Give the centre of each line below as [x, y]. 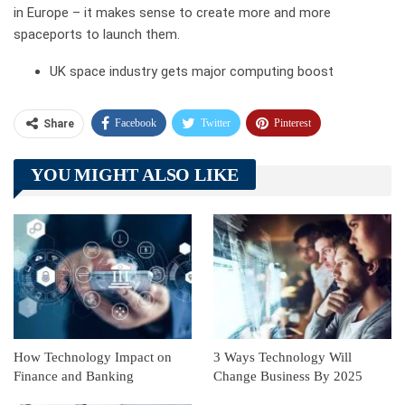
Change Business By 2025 [288, 376]
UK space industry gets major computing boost [192, 72]
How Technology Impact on [93, 357]
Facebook [136, 123]
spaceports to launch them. [99, 35]
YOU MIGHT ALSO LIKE [135, 175]
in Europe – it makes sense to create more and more [172, 13]
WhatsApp [296, 158]
